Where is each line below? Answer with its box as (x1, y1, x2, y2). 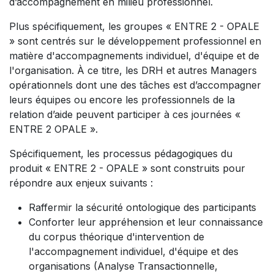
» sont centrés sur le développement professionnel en (9, 35, 261, 48)
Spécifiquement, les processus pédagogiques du (9, 147, 232, 160)
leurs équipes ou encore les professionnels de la (9, 94, 235, 106)
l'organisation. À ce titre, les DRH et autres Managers (9, 64, 257, 77)
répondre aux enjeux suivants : (9, 177, 153, 190)
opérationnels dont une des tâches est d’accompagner (9, 79, 261, 92)
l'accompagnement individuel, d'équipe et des (29, 245, 239, 258)
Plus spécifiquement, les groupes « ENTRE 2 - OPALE (9, 20, 259, 33)
